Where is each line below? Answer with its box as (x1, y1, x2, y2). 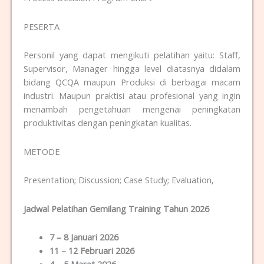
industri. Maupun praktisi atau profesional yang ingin (24, 90, 240, 102)
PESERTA (24, 20, 60, 32)
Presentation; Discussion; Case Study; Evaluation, (24, 174, 214, 186)
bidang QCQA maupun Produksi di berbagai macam (24, 76, 240, 88)
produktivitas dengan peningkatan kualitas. (24, 117, 192, 129)
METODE (24, 145, 60, 157)
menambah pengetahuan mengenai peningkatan (24, 103, 240, 115)
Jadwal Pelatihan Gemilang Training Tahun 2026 (24, 202, 209, 214)
